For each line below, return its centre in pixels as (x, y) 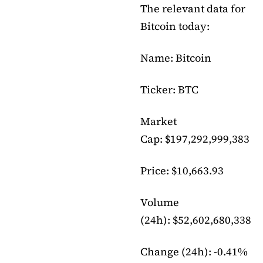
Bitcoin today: (175, 26)
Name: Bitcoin (176, 58)
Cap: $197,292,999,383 (195, 139)
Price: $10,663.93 (182, 170)
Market (159, 121)
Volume (160, 202)
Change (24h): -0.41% (194, 251)
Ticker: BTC (169, 89)
